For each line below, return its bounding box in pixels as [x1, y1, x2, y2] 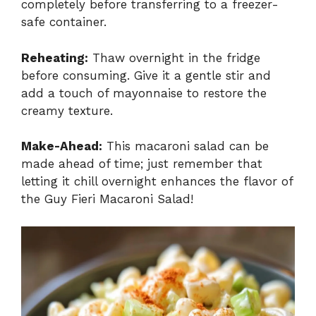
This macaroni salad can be [102, 139, 269, 154]
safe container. [21, 15, 107, 30]
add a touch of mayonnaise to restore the [21, 85, 267, 100]
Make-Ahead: [21, 139, 102, 154]
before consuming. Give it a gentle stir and [21, 68, 271, 83]
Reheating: [21, 50, 88, 65]
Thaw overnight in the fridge [88, 50, 260, 65]
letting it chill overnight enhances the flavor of [21, 174, 293, 189]
